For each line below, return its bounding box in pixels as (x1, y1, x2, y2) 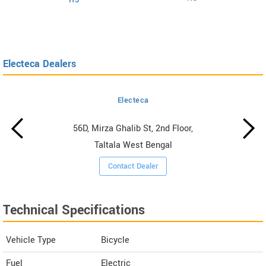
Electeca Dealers (3, 57, 76, 71)
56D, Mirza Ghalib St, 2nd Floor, (73, 122, 194, 135)
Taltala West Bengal (94, 139, 172, 152)
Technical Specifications (3, 201, 145, 220)
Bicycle (101, 234, 129, 247)
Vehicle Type (6, 234, 56, 247)
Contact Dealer (108, 161, 159, 172)
